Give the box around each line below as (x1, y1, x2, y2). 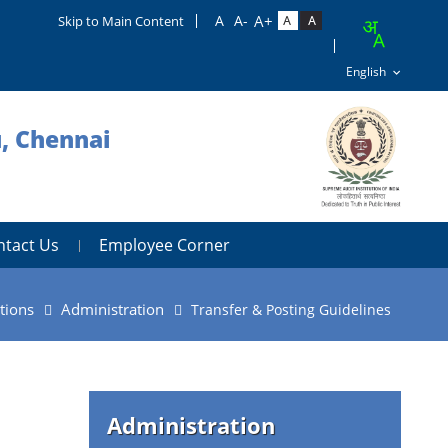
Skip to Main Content (58, 12, 184, 30)
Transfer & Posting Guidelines (191, 299, 391, 319)
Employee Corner (99, 233, 230, 256)
